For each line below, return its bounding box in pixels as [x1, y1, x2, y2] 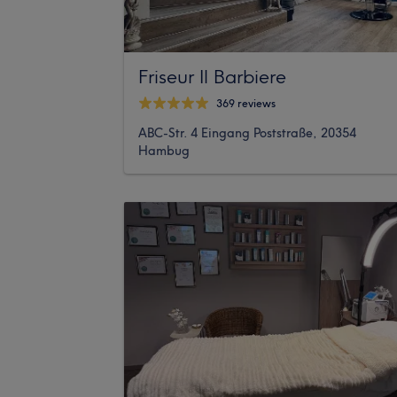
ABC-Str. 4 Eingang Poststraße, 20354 [138, 124, 356, 141]
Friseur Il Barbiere [138, 64, 286, 88]
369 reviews [216, 97, 276, 111]
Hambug [138, 142, 190, 159]
